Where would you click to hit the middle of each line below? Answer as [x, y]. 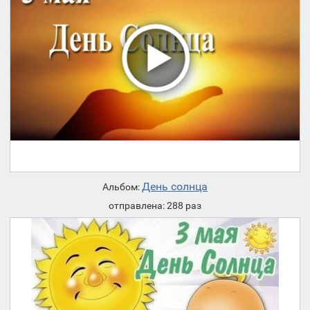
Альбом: [122, 187]
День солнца [175, 187]
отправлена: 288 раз [155, 206]
